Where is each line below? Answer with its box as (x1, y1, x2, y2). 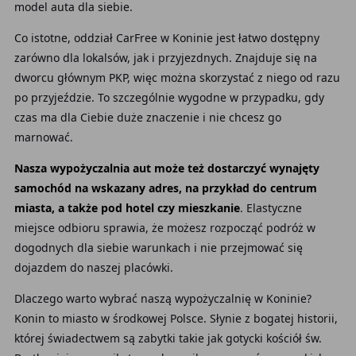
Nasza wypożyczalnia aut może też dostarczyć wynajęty (14, 161, 319, 176)
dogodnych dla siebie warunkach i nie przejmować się (14, 240, 303, 255)
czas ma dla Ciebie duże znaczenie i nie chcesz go (14, 110, 281, 125)
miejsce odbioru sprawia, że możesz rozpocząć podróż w (14, 220, 315, 235)
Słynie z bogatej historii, (209, 311, 338, 326)
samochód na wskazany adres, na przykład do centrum (14, 180, 317, 195)
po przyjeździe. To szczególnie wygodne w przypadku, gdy (14, 90, 324, 105)
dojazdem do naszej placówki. (14, 260, 173, 275)
